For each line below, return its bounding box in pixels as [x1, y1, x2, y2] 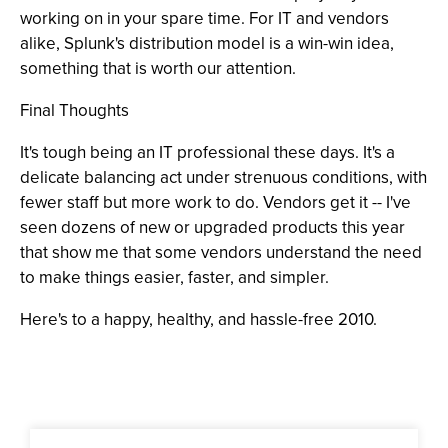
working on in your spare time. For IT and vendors [20, 6, 389, 31]
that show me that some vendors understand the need [20, 240, 422, 265]
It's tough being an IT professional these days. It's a [20, 140, 395, 165]
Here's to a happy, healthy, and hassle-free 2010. [20, 307, 377, 332]
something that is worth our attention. [20, 56, 296, 81]
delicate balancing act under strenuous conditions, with [20, 165, 427, 190]
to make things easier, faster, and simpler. [20, 265, 329, 290]
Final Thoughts [20, 98, 129, 123]
